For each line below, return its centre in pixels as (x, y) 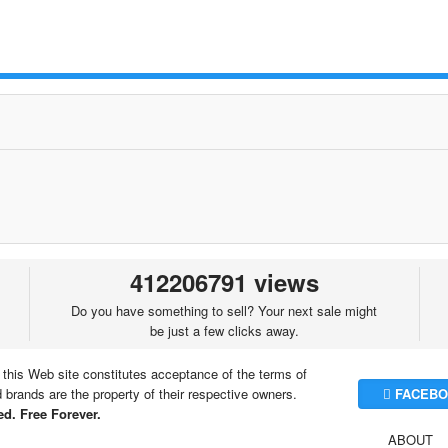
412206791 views (224, 282)
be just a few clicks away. (224, 330)
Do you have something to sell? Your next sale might (224, 310)
